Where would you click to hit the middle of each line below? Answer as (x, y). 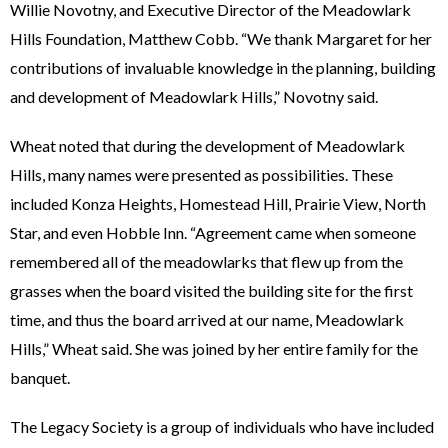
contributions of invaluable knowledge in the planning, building (223, 67)
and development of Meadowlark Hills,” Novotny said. (194, 96)
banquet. (40, 377)
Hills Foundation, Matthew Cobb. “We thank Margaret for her (221, 38)
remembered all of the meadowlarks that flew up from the (206, 261)
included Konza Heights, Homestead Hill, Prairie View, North (218, 203)
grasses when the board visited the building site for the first (211, 290)
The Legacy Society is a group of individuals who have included (222, 426)
